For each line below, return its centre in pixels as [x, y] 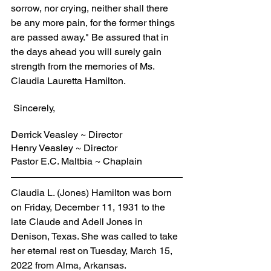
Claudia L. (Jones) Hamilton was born [93, 192]
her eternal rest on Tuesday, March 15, [93, 250]
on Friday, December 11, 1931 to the [89, 207]
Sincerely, [34, 108]
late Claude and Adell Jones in [78, 221]
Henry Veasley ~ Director [64, 148]
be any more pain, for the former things [94, 22]
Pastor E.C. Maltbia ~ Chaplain [77, 161]
